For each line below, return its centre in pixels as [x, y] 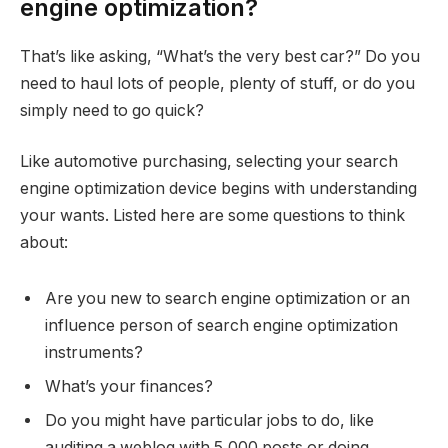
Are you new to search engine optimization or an [227, 298]
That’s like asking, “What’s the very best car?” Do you [220, 56]
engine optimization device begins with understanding [218, 189]
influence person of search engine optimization [221, 325]
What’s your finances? [129, 386]
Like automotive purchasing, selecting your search [209, 162]
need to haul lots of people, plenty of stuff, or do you [217, 83]
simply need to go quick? [112, 110]
